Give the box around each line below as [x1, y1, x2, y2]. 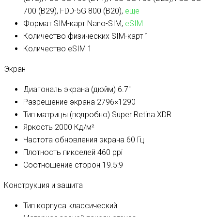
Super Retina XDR [110, 110, 171, 120]
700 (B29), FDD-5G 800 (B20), [23, 6, 125, 16]
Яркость [23, 123, 53, 132]
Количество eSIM [23, 44, 86, 54]
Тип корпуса [23, 201, 66, 211]
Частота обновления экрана [23, 135, 124, 145]
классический [66, 201, 117, 211]
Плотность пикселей [23, 148, 95, 157]
